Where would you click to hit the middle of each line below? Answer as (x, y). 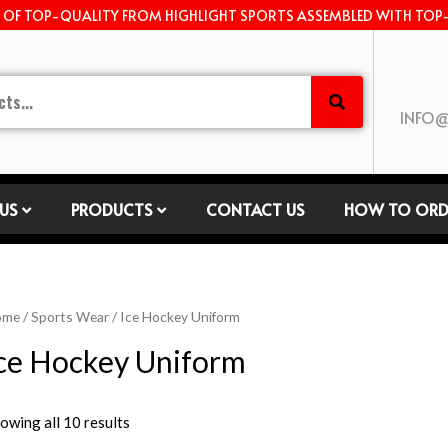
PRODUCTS (111, 209)
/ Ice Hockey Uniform (174, 316)
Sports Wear (70, 316)
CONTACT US (254, 209)
